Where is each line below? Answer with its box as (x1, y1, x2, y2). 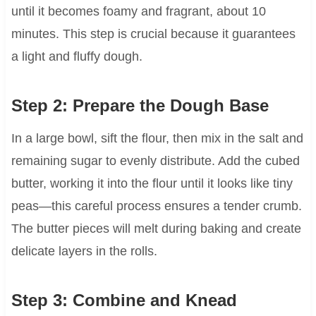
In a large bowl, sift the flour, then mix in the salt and (11, 131, 303, 146)
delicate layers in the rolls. (11, 244, 157, 259)
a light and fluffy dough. (11, 49, 142, 64)
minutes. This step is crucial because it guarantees (11, 27, 296, 42)
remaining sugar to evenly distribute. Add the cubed (11, 154, 300, 169)
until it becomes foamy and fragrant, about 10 (11, 4, 266, 19)
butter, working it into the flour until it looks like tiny (11, 176, 293, 191)
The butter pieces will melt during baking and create (11, 221, 301, 236)
